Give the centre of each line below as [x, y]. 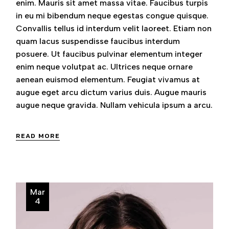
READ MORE [38, 136]
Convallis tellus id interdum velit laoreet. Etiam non [114, 28]
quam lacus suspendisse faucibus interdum [98, 41]
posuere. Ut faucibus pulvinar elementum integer [109, 54]
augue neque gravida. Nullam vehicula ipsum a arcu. [114, 105]
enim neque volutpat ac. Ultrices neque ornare [105, 66]
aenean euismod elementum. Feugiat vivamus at [108, 79]
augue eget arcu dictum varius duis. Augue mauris [111, 92]
